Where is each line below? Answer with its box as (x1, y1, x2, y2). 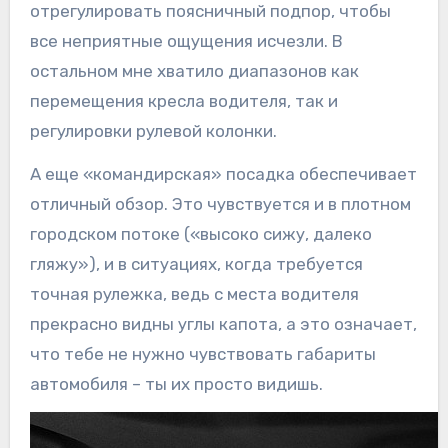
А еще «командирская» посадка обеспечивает (29, 164, 417, 185)
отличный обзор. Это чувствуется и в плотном (29, 194, 411, 215)
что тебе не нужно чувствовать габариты (29, 344, 376, 365)
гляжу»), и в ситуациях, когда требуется (29, 254, 363, 275)
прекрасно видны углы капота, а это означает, (29, 314, 417, 335)
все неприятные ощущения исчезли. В (29, 31, 343, 52)
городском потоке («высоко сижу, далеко (29, 224, 372, 245)
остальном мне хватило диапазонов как (29, 61, 359, 82)
